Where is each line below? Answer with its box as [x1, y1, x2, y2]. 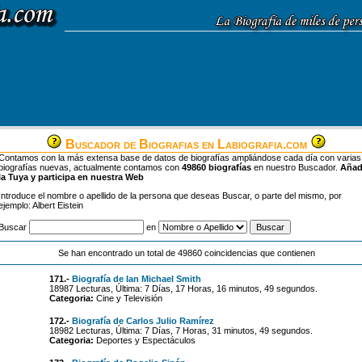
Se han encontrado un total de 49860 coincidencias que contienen [57, 248, 315, 258]
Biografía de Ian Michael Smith [71, 274, 201, 284]
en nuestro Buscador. [251, 162, 340, 172]
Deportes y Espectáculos [93, 335, 196, 345]
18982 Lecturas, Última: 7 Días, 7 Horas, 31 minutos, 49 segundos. [48, 326, 313, 335]
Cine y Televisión [93, 293, 162, 303]
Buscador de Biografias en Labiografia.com [62, 137, 310, 151]
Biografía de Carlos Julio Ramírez [71, 316, 214, 326]
